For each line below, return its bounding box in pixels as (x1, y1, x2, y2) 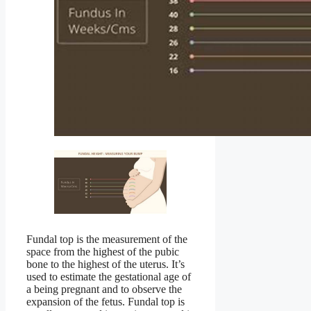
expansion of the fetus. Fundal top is (26, 295, 185, 308)
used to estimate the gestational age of (26, 270, 191, 283)
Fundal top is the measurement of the (26, 233, 187, 245)
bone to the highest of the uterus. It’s (26, 258, 185, 270)
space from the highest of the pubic (26, 245, 179, 258)
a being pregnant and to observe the (26, 283, 182, 295)
